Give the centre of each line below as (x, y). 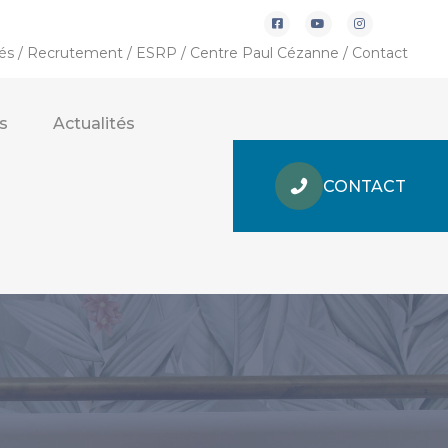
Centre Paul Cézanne (264, 53)
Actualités (94, 123)
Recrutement (74, 53)
